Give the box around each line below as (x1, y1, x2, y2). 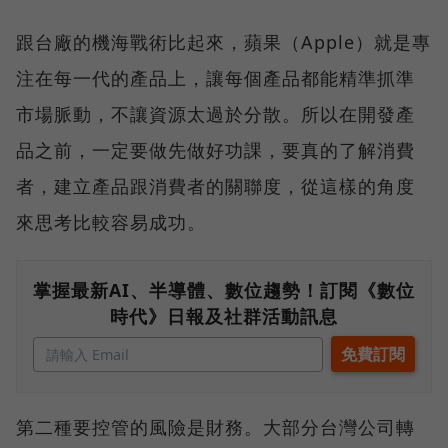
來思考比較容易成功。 (16, 209, 206, 234)
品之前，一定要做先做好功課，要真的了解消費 (16, 137, 415, 162)
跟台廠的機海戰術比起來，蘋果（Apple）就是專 (16, 29, 431, 54)
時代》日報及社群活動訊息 (110, 303, 338, 328)
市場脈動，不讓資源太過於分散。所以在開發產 (16, 101, 415, 126)
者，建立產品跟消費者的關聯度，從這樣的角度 (16, 173, 415, 198)
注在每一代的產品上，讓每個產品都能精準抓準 (16, 65, 415, 90)
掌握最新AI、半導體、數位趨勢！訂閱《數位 (33, 277, 415, 302)
